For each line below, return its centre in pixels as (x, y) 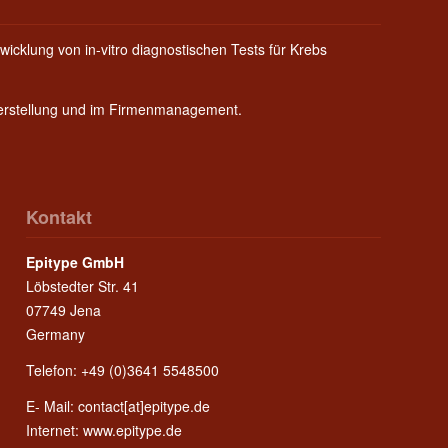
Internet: (55, 429)
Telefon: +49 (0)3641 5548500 (123, 370)
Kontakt (59, 217)
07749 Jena (64, 310)
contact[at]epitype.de (144, 405)
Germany (56, 334)
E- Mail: (52, 405)
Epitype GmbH (75, 262)
